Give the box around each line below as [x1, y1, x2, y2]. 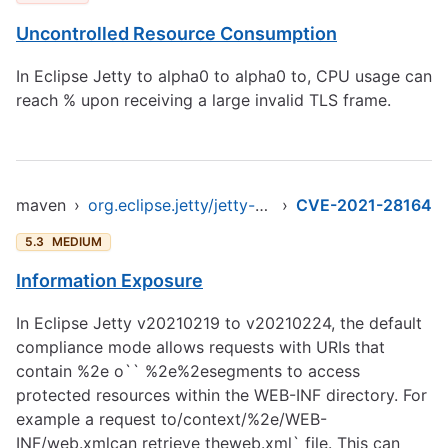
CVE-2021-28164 [296, 195, 432, 215]
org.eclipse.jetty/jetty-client [255, 195, 268, 215]
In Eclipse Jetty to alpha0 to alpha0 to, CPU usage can [16, 66, 432, 86]
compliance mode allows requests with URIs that [16, 337, 385, 357]
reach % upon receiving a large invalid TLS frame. [16, 90, 391, 110]
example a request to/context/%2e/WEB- [16, 409, 327, 429]
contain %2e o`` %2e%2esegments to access [16, 361, 360, 381]
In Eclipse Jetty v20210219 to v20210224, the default [16, 313, 422, 333]
